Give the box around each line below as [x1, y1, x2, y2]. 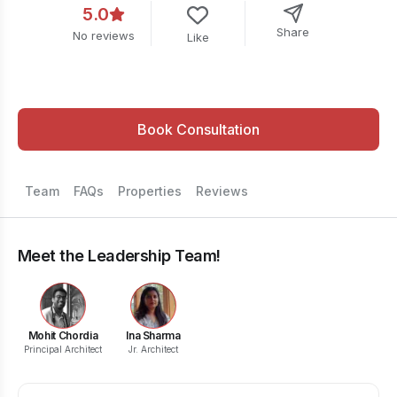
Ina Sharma [126, 329, 181, 342]
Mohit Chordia [27, 329, 98, 342]
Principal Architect [24, 344, 102, 354]
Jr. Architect [128, 344, 178, 354]
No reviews [72, 28, 135, 43]
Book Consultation [137, 121, 260, 138]
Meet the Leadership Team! [18, 246, 221, 265]
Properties [118, 183, 182, 198]
